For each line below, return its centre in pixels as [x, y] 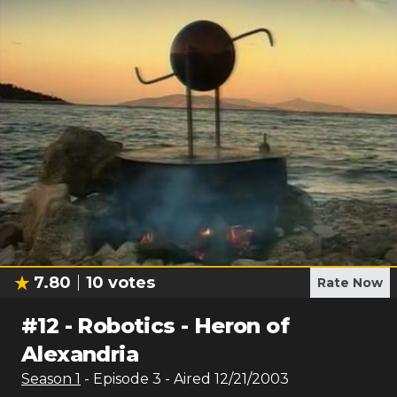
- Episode [118, 379]
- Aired [186, 379]
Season [48, 379]
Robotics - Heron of [183, 326]
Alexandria [80, 354]
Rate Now [350, 283]
